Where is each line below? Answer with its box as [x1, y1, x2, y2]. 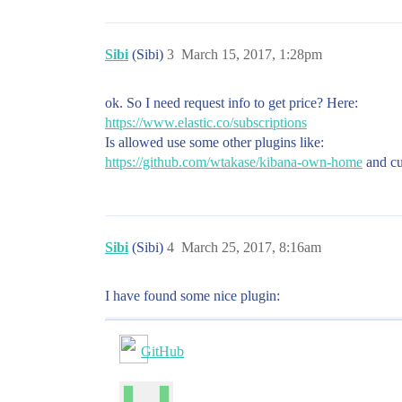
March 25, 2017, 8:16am [181, 240, 321, 255]
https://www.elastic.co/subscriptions [105, 115, 307, 130]
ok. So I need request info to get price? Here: [105, 95, 358, 110]
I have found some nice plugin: [105, 288, 280, 303]
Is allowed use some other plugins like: [105, 135, 324, 150]
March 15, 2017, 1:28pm [181, 47, 322, 62]
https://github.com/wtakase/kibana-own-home [105, 154, 363, 170]
